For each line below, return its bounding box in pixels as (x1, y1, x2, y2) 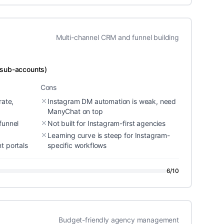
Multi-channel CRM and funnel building (55, 33, 179, 41)
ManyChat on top (47, 107, 103, 115)
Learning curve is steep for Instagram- (47, 131, 170, 139)
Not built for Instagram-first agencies (47, 119, 165, 127)
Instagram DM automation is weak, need (47, 97, 176, 105)
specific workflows (47, 141, 107, 149)
